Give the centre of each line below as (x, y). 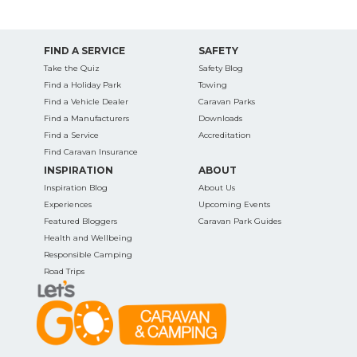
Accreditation (225, 135)
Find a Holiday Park (82, 84)
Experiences (67, 204)
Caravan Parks (227, 101)
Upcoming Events (234, 204)
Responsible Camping (88, 254)
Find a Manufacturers (86, 118)
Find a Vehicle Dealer (86, 101)
